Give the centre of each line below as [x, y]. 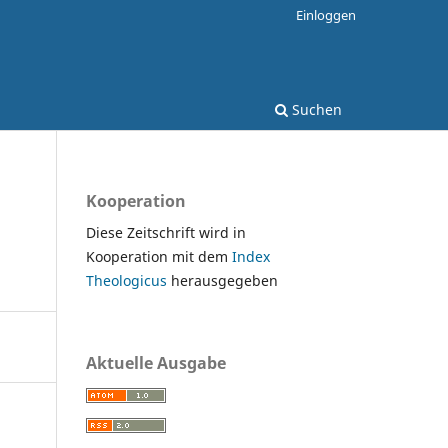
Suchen [315, 109]
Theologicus [128, 280]
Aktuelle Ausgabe [156, 362]
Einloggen [326, 14]
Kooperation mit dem [159, 256]
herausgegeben [224, 280]
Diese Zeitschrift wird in [166, 232]
